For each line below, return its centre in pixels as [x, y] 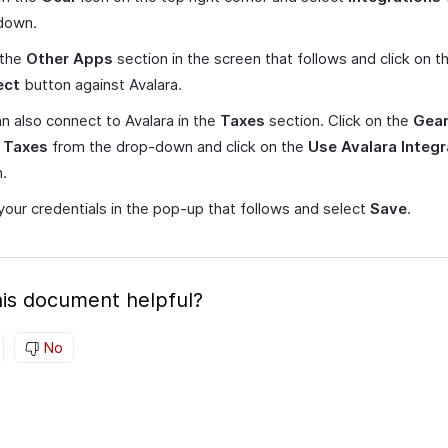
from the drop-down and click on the [178, 146]
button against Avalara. [101, 84]
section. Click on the [339, 120]
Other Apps [69, 58]
